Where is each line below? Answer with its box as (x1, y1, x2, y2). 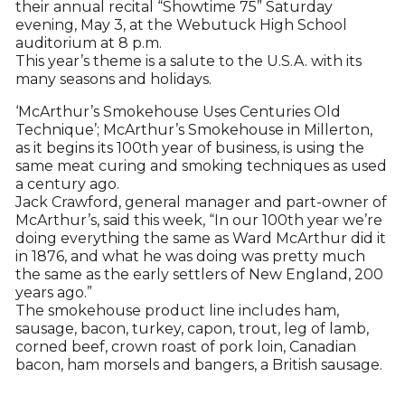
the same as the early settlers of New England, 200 (14, 266, 383, 283)
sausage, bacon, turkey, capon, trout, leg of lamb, (14, 320, 369, 337)
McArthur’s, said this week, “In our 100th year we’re (14, 212, 382, 229)
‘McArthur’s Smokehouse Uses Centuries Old (14, 103, 341, 120)
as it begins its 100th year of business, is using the (14, 139, 364, 156)
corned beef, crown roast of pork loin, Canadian (14, 338, 356, 355)
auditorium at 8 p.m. (14, 34, 162, 52)
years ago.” (14, 284, 92, 301)
